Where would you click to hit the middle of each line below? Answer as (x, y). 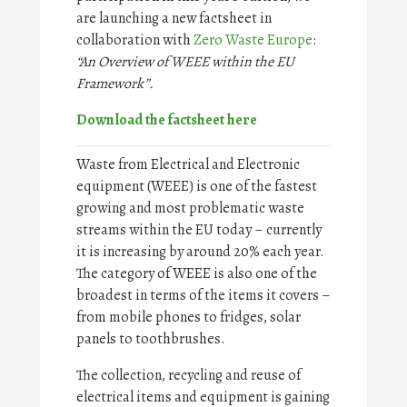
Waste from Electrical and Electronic (188, 164)
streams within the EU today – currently (199, 230)
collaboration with (135, 40)
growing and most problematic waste (190, 208)
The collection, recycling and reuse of (189, 375)
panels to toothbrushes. (151, 339)
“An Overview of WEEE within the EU (185, 62)
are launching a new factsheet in (174, 18)
